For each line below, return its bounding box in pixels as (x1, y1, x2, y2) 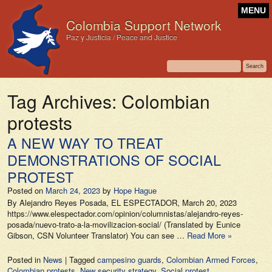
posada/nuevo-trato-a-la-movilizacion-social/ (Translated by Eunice (7, 219, 240, 230)
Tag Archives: (7, 88, 121, 114)
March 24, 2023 (46, 185, 100, 196)
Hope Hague (114, 185, 157, 196)
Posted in (7, 254, 43, 265)
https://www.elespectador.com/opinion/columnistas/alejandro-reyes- (7, 208, 243, 219)
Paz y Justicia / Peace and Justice (66, 32, 177, 42)
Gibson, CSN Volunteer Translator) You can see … (7, 229, 187, 241)
